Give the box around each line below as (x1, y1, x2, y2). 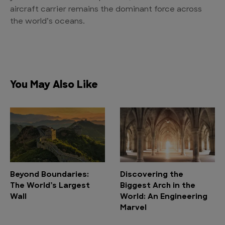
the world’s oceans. (10, 18, 85, 26)
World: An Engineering (120, 193, 207, 201)
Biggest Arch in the (120, 182, 195, 190)
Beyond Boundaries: (10, 171, 89, 179)
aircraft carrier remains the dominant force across (10, 6, 202, 14)
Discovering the (120, 171, 183, 179)
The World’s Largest (10, 182, 90, 190)
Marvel (120, 204, 147, 212)
